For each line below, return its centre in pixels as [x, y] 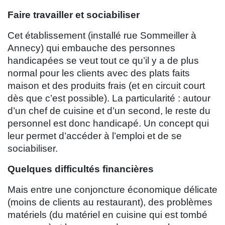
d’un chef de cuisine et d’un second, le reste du [109, 111]
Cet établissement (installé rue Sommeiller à [102, 36]
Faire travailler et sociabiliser [74, 15]
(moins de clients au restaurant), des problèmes [110, 202]
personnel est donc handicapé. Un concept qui [108, 124]
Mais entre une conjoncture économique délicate [113, 190]
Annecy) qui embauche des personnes [91, 48]
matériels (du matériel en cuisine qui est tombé [107, 215]
